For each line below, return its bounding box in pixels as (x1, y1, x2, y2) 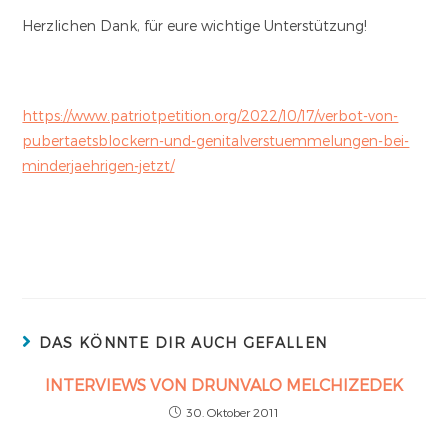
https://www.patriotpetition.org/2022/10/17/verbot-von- (22, 106, 399, 124)
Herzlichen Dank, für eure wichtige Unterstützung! (22, 16, 368, 34)
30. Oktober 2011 (186, 404, 279, 419)
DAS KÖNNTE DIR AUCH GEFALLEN (38, 333, 328, 351)
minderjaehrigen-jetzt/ (22, 156, 175, 174)
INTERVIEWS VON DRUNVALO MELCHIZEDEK (45, 374, 403, 394)
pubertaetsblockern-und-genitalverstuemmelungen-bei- (22, 131, 410, 149)
